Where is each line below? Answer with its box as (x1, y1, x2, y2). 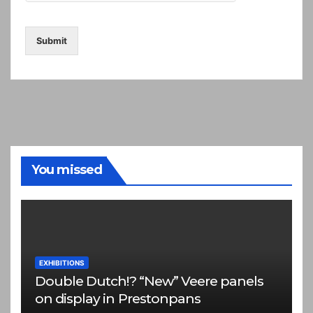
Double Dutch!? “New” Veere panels (35, 272, 264, 289)
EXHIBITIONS (39, 258, 85, 267)
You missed (31, 162, 102, 178)
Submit (36, 36, 67, 47)
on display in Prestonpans (35, 289, 201, 307)
